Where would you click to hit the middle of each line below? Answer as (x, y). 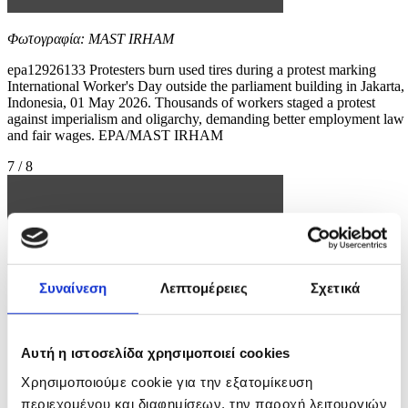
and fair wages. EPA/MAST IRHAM (115, 135)
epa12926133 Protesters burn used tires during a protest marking (192, 69)
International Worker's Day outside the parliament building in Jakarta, (206, 86)
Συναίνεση (73, 288)
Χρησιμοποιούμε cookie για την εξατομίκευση (167, 382)
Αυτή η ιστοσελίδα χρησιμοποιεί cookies (156, 352)
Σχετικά (335, 288)
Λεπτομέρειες (204, 288)
